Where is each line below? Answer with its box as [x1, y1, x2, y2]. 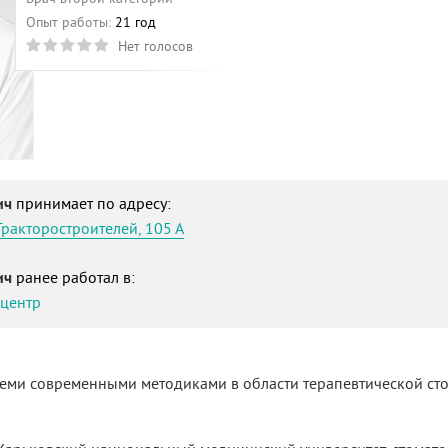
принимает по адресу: [16, 193, 171, 213]
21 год [115, 13, 156, 31]
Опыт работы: [26, 13, 111, 31]
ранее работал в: [16, 267, 135, 287]
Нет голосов [118, 37, 193, 55]
